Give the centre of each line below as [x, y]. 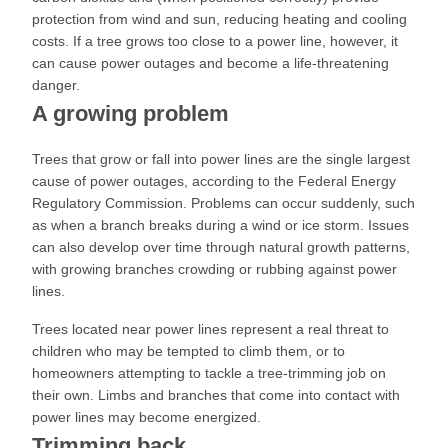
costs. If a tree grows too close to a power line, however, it [215, 41]
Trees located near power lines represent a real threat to [210, 329]
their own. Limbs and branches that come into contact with [216, 395]
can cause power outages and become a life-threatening [210, 63]
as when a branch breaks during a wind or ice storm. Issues [220, 225]
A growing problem [130, 113]
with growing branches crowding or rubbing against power [214, 269]
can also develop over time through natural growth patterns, [221, 247]
